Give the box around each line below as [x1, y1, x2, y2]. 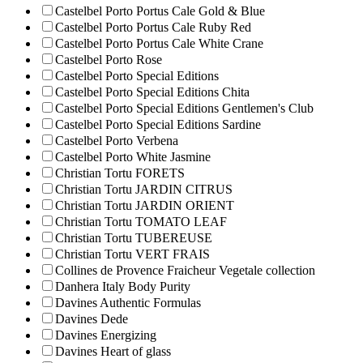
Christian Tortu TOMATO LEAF [55, 215, 227, 229]
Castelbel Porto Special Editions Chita [55, 85, 250, 100]
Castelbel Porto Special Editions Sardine [55, 117, 261, 132]
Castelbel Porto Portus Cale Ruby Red [55, 20, 251, 35]
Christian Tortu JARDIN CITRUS [55, 182, 233, 197]
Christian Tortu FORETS [55, 166, 185, 181]
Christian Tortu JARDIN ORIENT [55, 199, 234, 213]
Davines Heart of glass [55, 344, 171, 359]
